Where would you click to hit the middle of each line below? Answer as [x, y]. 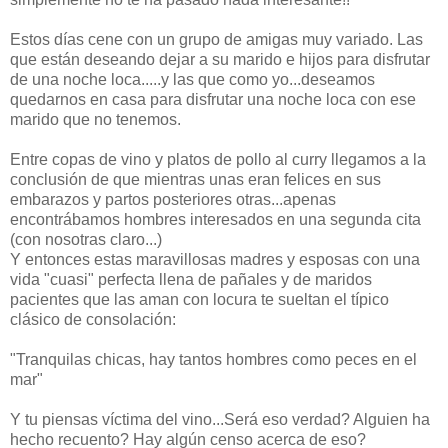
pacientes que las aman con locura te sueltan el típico [199, 299]
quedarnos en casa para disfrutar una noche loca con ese [213, 99]
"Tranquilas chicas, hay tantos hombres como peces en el [213, 359]
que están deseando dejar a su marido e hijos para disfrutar [220, 59]
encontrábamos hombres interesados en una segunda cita [215, 219]
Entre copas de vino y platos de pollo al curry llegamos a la [218, 159]
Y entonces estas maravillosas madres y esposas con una [215, 259]
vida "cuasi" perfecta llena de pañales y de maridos [191, 279]
